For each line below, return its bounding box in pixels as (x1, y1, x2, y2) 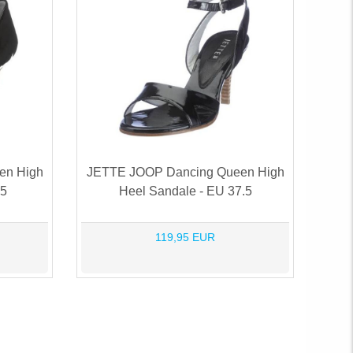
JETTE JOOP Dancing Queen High (86, 165, 284, 179)
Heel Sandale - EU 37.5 (118, 184, 252, 198)
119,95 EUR (155, 230, 215, 243)
